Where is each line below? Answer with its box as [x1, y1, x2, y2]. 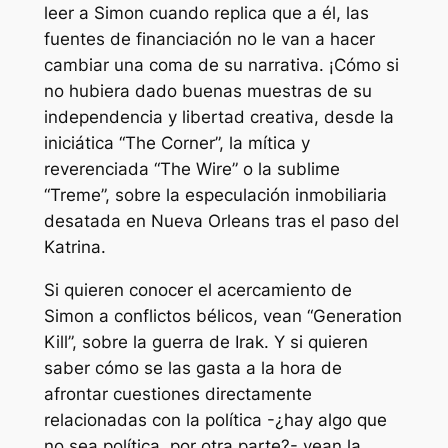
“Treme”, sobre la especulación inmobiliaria [43, 185, 387, 206]
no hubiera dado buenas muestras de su [43, 81, 372, 102]
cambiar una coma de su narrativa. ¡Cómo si [43, 55, 399, 76]
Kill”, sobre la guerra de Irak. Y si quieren [43, 331, 368, 352]
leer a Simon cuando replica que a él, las [43, 3, 369, 24]
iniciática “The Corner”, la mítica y [43, 133, 310, 154]
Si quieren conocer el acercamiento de [43, 279, 352, 300]
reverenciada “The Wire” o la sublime [43, 159, 340, 180]
